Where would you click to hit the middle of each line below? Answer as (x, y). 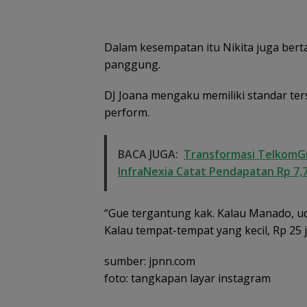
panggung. (132, 64)
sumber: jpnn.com (150, 261)
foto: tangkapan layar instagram (187, 278)
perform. (127, 112)
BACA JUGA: (148, 154)
